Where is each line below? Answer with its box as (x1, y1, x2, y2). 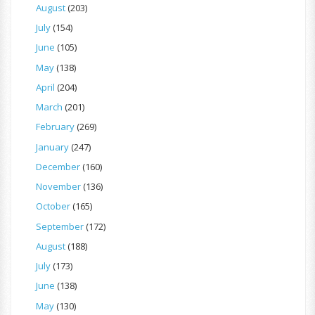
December (36, 160, 80, 173)
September (36, 219, 84, 233)
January (36, 140, 69, 153)
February (36, 120, 75, 134)
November (36, 180, 81, 193)
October (36, 200, 70, 213)
